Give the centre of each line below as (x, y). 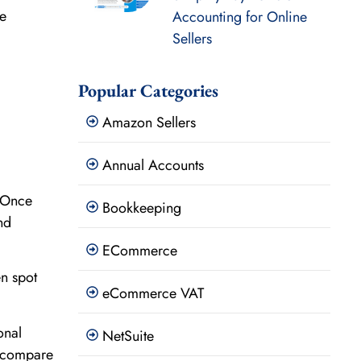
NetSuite (128, 336)
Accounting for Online (239, 17)
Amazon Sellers (149, 123)
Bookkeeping (141, 208)
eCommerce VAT (153, 294)
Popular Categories (148, 91)
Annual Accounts (153, 166)
